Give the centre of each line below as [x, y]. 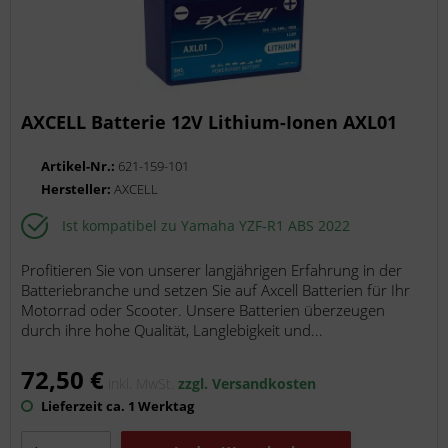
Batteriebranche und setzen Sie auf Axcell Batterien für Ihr [216, 290]
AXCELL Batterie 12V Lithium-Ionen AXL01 [209, 122]
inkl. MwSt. [143, 384]
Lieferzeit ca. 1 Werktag [116, 406]
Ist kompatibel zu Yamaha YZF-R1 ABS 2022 [206, 225]
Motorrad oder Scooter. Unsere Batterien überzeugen [203, 310]
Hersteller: [78, 189]
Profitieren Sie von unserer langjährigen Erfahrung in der [212, 270]
